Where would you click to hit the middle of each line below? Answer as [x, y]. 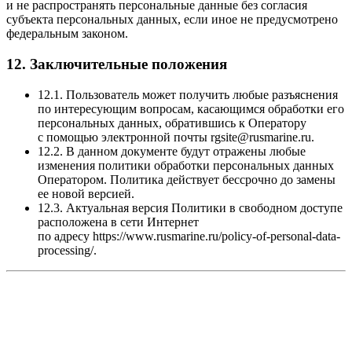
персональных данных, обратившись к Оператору [172, 123]
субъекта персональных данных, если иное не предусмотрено [172, 20]
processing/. [67, 250]
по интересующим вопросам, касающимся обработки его [191, 108]
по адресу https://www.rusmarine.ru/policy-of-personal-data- [189, 236]
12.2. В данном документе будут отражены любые [172, 151]
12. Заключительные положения [117, 64]
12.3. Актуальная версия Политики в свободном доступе [190, 207]
